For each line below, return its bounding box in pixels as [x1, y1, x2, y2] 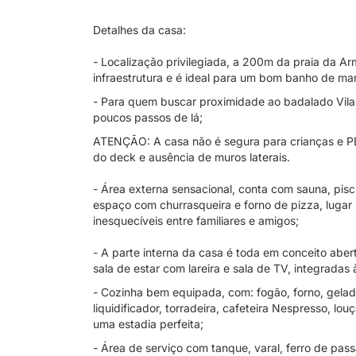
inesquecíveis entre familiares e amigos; [93, 214, 299, 227]
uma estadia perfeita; [93, 317, 203, 331]
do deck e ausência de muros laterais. [93, 150, 290, 164]
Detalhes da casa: [93, 23, 186, 37]
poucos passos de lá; [93, 110, 203, 124]
